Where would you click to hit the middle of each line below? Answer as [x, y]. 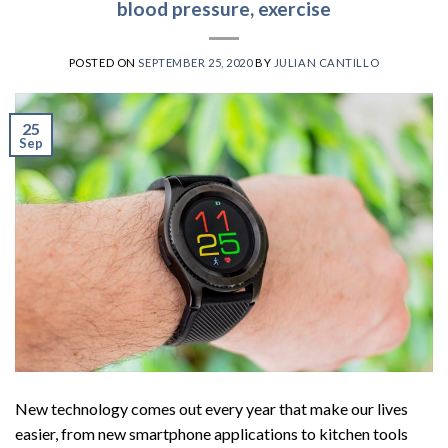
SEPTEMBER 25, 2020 [195, 63]
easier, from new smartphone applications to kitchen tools [211, 433]
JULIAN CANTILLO [326, 63]
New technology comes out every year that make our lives [211, 408]
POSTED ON [103, 63]
